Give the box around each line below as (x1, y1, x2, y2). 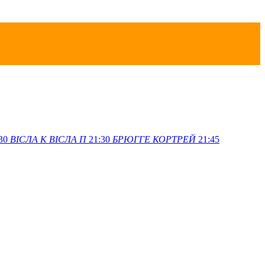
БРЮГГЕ (112, 134, 150, 144)
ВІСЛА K (10, 134, 47, 144)
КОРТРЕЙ (153, 134, 196, 144)
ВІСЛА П (49, 134, 86, 144)
